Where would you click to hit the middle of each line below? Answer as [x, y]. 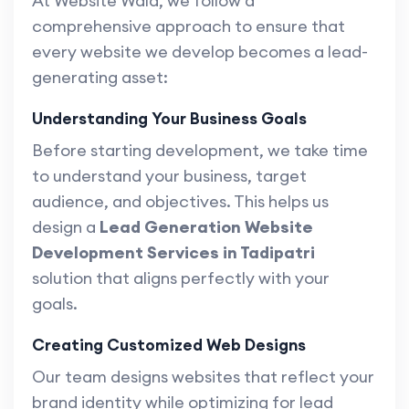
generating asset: [100, 78]
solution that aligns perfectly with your [181, 278]
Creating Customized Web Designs [169, 345]
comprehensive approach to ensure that [189, 26]
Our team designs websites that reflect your [203, 377]
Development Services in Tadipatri [173, 253]
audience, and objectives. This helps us [180, 202]
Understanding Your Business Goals [169, 119]
